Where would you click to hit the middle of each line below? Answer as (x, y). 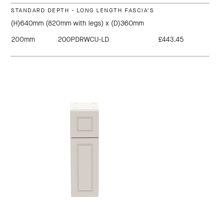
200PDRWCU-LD (84, 40)
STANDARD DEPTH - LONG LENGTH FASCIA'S (82, 11)
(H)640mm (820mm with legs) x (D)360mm (78, 24)
